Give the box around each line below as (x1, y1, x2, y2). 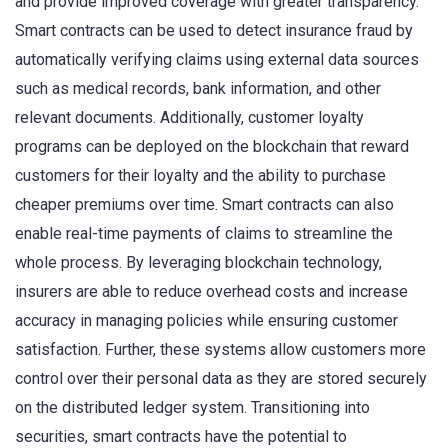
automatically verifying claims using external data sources (15, 49, 419, 69)
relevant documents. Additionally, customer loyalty (15, 107, 364, 127)
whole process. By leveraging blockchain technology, (15, 252, 382, 272)
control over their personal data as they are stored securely (15, 368, 427, 388)
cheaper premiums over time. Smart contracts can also (15, 194, 394, 214)
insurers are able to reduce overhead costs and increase (15, 281, 408, 301)
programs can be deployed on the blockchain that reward (15, 136, 409, 156)
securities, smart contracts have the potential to (15, 426, 347, 446)
